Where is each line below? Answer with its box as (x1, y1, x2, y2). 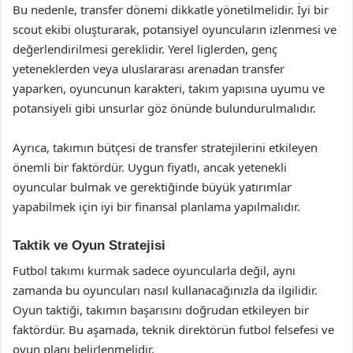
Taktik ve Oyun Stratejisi (13, 237, 165, 253)
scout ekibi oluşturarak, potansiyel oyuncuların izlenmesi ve (13, 20, 336, 37)
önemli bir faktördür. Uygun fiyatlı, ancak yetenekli (13, 158, 287, 175)
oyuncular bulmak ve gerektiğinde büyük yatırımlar (13, 178, 292, 195)
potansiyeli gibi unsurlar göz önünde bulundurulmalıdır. (13, 99, 316, 116)
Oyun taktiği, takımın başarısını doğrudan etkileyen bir (13, 302, 309, 318)
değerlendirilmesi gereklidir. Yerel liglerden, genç (13, 40, 277, 57)
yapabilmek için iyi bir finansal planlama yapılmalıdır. (13, 198, 300, 214)
